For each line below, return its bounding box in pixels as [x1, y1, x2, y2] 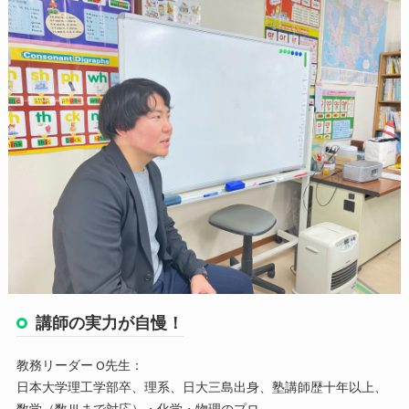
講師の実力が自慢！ [35, 309, 184, 337]
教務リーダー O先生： [16, 355, 143, 376]
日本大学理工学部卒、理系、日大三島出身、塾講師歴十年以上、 [16, 377, 387, 398]
